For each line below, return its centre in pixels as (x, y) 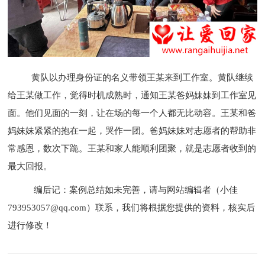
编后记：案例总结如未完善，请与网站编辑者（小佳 (136, 190)
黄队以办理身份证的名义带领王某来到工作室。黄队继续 (131, 77)
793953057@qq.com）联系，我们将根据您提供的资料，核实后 (132, 207)
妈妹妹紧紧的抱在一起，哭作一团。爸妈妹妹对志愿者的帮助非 (132, 130)
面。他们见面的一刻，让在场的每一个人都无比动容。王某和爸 (132, 113)
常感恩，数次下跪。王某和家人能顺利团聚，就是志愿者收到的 (132, 148)
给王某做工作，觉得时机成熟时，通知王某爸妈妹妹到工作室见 (132, 95)
